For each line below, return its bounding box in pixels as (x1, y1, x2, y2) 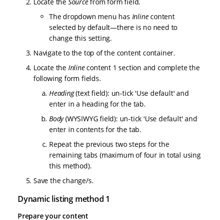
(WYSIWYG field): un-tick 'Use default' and (63, 114, 197, 124)
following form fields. (33, 74, 101, 83)
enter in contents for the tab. (49, 125, 142, 135)
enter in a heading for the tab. (49, 99, 146, 109)
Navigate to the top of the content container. (33, 48, 175, 58)
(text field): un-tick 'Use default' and (74, 88, 189, 98)
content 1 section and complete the (84, 63, 200, 73)
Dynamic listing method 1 (18, 193, 110, 205)
